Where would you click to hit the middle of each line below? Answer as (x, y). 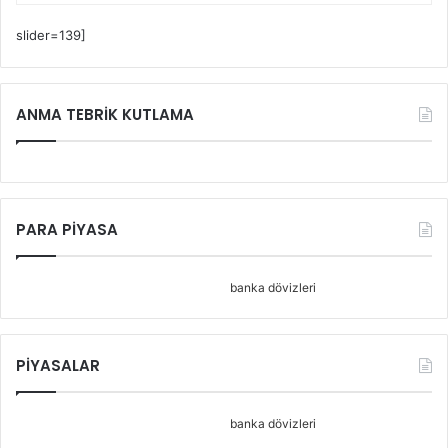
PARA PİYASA (67, 229)
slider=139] (51, 34)
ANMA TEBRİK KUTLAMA (105, 114)
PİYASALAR (58, 365)
